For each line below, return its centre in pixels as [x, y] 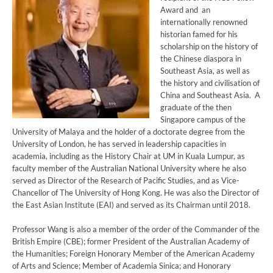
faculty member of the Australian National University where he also [129, 168]
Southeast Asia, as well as [205, 71]
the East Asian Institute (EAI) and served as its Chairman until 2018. [131, 205]
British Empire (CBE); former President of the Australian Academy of [131, 242]
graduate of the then [196, 108]
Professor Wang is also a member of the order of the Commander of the [136, 229]
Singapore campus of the [203, 120]
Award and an [185, 10]
